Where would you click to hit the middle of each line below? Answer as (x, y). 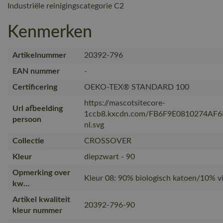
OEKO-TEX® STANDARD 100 (137, 87)
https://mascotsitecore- (125, 103)
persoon (27, 119)
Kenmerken (50, 32)
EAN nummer (36, 71)
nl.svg (94, 125)
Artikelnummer (39, 55)
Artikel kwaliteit (41, 199)
